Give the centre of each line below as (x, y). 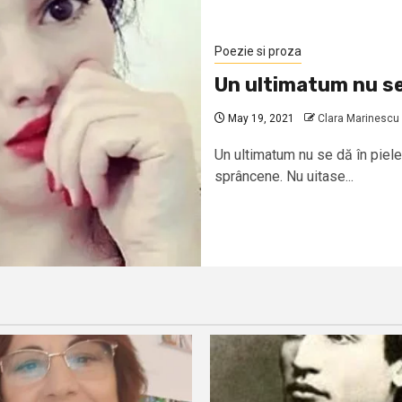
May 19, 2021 (260, 118)
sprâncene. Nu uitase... (284, 176)
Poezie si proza (258, 51)
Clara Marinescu (358, 118)
